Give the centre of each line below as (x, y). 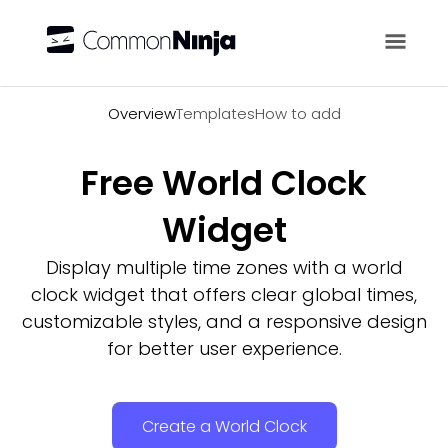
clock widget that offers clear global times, (224, 294)
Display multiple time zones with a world (224, 267)
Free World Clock (224, 183)
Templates (215, 113)
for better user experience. (224, 348)
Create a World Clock (224, 426)
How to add (297, 113)
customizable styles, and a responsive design (224, 321)
